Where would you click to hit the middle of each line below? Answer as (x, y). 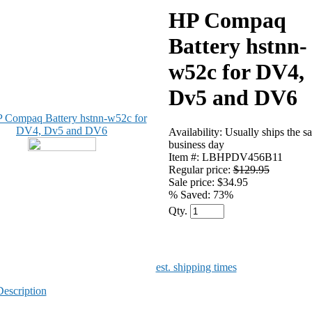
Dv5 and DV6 (233, 98)
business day (196, 145)
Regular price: (201, 170)
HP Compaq (227, 21)
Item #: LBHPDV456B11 (225, 157)
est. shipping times (196, 267)
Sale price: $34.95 (208, 182)
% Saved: (190, 195)
